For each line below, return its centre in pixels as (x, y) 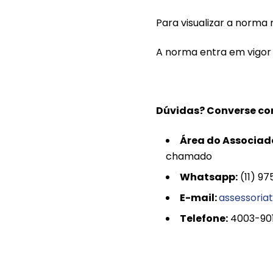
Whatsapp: (209, 177)
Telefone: (204, 218)
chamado (189, 156)
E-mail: (199, 198)
